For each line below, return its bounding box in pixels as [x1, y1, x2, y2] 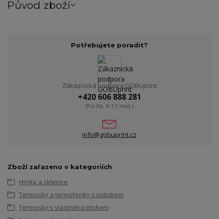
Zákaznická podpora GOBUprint [62, 81, 157, 90]
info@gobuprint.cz [82, 130, 137, 139]
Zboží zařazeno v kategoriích [7, 162, 112, 171]
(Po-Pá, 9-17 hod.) [86, 102, 133, 110]
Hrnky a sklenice [19, 177, 68, 186]
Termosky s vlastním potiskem [19, 203, 109, 212]
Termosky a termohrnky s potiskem [19, 190, 124, 199]
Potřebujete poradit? [71, 41, 148, 49]
